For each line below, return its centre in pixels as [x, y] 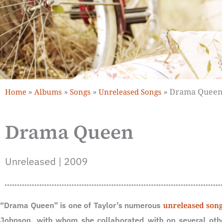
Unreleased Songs [130, 92]
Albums [48, 92]
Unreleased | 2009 [46, 162]
